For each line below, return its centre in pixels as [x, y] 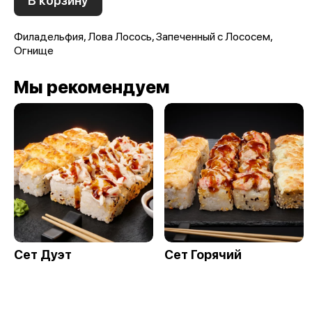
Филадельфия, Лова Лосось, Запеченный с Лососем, [143, 36]
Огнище [34, 50]
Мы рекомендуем [92, 87]
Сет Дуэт [43, 254]
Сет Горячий [203, 254]
